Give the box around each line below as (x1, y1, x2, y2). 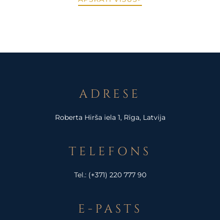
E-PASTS (78, 201, 142, 218)
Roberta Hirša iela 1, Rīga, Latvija (55, 113, 165, 122)
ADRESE (79, 86, 141, 103)
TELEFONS (69, 144, 151, 160)
